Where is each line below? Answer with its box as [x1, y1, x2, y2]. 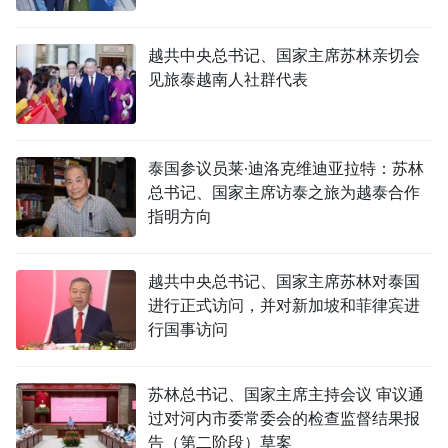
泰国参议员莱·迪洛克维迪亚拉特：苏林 [148, 157, 424, 180]
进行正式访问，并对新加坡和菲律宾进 [148, 294, 420, 317]
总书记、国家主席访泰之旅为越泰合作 [148, 181, 420, 204]
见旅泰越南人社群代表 [148, 68, 308, 91]
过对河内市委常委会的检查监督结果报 [148, 407, 420, 430]
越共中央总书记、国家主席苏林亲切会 [148, 44, 420, 67]
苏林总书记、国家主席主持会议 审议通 [148, 383, 424, 406]
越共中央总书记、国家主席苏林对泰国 [148, 270, 420, 293]
